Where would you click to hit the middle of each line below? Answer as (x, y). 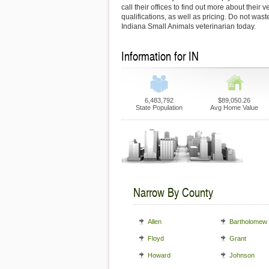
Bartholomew (248, 222)
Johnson (242, 255)
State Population (159, 107)
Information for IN (160, 56)
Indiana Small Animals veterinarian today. (189, 26)
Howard (159, 255)
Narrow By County (173, 192)
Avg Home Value (234, 107)
